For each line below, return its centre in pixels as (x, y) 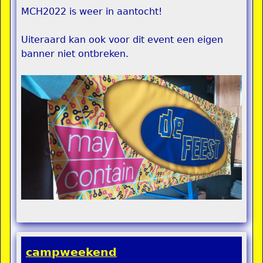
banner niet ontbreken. (75, 54)
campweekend (71, 252)
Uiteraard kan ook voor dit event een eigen (122, 40)
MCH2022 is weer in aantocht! (92, 11)
